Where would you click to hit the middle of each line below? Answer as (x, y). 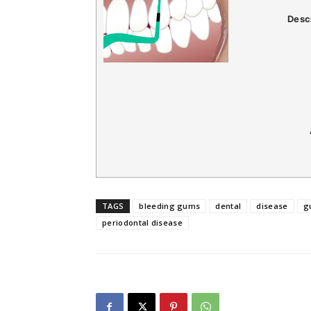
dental (228, 206)
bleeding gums (170, 206)
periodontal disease (143, 223)
